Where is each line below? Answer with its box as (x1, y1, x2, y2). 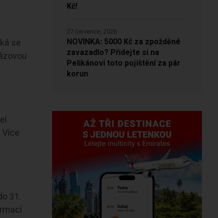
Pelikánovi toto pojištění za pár (66, 57, 181, 70)
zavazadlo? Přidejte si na (66, 47, 159, 59)
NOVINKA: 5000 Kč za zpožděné (66, 36, 181, 48)
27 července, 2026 (66, 27, 117, 36)
